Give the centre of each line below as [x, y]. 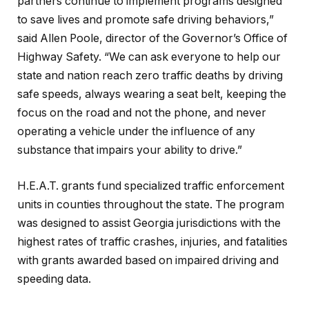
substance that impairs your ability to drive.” [130, 150]
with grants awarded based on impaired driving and [148, 261]
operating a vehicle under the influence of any [136, 132]
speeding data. [54, 279]
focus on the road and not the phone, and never [142, 113]
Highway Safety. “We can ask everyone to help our [149, 57]
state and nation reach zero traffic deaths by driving [150, 76]
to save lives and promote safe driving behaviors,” [146, 20]
